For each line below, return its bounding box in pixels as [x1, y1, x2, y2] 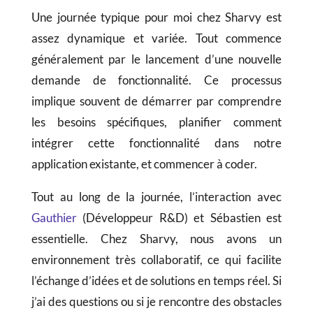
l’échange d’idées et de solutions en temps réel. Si [31, 273, 282, 289]
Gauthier [31, 210, 77, 226]
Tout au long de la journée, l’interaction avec [31, 189, 282, 205]
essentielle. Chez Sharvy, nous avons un [31, 231, 282, 247]
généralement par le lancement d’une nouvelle [31, 52, 282, 67]
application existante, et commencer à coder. [31, 156, 257, 172]
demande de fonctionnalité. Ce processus [31, 73, 282, 88]
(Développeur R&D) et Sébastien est [76, 210, 282, 226]
